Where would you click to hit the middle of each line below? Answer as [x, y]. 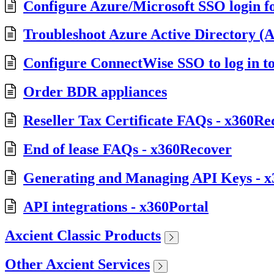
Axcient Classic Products [83, 235]
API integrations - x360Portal [116, 206]
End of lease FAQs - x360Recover [128, 150]
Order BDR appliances [95, 92]
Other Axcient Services [77, 264]
